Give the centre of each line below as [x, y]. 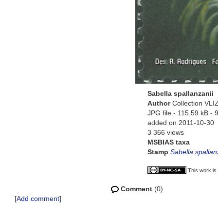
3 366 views [166, 132]
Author [160, 103]
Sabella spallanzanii [181, 93]
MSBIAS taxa [169, 142]
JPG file [159, 113]
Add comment [38, 199]
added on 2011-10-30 [181, 123]
